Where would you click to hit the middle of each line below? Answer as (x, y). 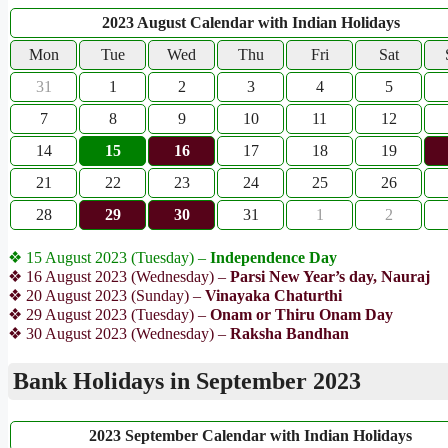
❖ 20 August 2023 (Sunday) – (104, 295)
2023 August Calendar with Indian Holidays (250, 22)
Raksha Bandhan (289, 333)
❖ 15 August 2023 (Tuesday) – (109, 257)
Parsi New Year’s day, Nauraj (328, 276)
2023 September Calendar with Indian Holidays (250, 436)
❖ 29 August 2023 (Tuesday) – (109, 314)
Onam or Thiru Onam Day (301, 314)
